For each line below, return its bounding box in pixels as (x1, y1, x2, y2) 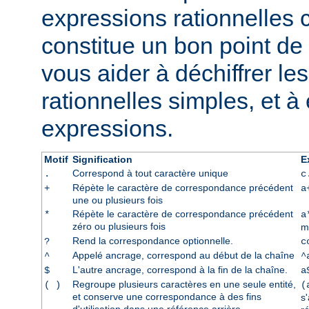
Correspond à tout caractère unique (72, 168, 228, 179)
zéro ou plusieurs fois (72, 221, 166, 232)
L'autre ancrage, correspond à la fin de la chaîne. (72, 264, 288, 276)
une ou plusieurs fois (72, 195, 163, 206)
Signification (72, 154, 132, 166)
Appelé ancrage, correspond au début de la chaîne (72, 250, 295, 261)
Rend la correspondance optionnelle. (72, 235, 233, 247)
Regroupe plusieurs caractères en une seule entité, (72, 279, 296, 290)
